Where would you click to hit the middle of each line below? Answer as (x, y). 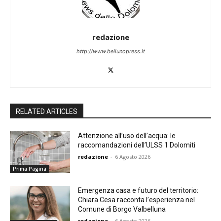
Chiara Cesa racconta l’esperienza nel (137, 200)
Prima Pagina (30, 169)
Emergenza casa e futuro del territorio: (138, 191)
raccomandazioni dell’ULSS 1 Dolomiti (137, 145)
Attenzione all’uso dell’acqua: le (127, 135)
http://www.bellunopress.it (110, 51)
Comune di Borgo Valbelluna (122, 209)
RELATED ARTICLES (47, 111)
